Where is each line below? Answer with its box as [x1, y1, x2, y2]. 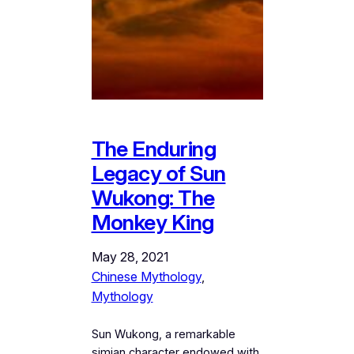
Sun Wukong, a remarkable [91, 327, 235, 342]
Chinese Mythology [91, 269, 201, 285]
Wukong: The [91, 185, 215, 212]
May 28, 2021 [91, 249, 168, 265]
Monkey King [91, 209, 214, 236]
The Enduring [91, 136, 216, 163]
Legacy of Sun [91, 160, 226, 187]
